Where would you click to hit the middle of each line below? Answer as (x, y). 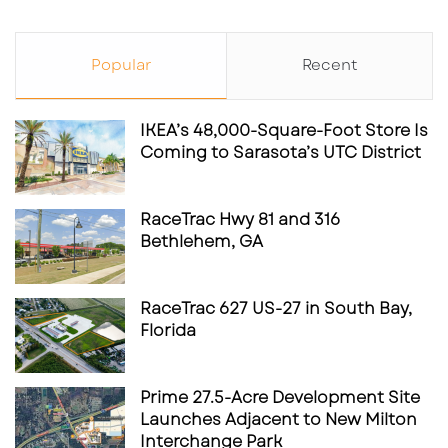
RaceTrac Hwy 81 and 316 (240, 219)
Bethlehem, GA (201, 241)
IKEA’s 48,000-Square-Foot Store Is (284, 130)
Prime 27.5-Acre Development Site (280, 397)
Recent (329, 64)
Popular (121, 64)
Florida (168, 330)
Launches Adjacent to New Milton (278, 419)
